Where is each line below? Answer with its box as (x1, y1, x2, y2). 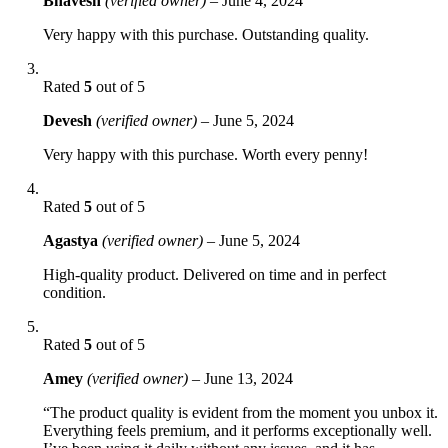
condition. (43, 283, 106, 301)
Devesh (43, 111, 96, 129)
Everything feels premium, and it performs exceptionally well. (43, 421, 432, 439)
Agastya (43, 231, 102, 249)
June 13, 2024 (204, 369, 293, 387)
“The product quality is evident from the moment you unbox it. (43, 403, 438, 421)
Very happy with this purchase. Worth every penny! (43, 145, 368, 163)
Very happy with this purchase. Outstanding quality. (43, 25, 369, 43)
